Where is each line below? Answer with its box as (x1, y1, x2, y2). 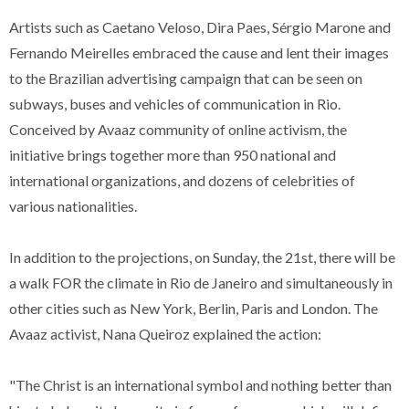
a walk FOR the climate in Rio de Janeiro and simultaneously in (9, 274, 393, 291)
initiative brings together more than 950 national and (9, 146, 336, 163)
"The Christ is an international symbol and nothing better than (9, 376, 392, 393)
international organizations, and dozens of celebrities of (9, 172, 355, 189)
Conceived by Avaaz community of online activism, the (9, 121, 347, 138)
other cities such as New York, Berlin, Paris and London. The (9, 299, 378, 317)
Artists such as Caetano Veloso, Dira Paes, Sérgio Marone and (9, 18, 391, 36)
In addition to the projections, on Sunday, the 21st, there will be (9, 248, 395, 266)
